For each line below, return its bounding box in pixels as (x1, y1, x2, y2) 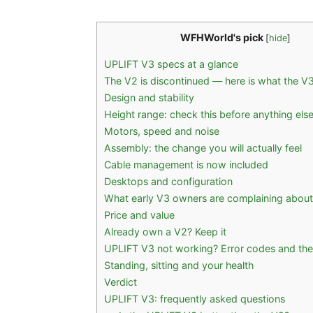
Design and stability (104, 92, 194, 104)
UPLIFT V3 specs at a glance (104, 58, 238, 71)
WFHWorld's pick (180, 31, 263, 43)
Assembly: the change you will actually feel (104, 142, 302, 154)
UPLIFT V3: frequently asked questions (104, 293, 285, 305)
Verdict (104, 276, 137, 289)
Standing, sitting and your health (104, 259, 254, 272)
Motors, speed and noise (104, 125, 219, 138)
